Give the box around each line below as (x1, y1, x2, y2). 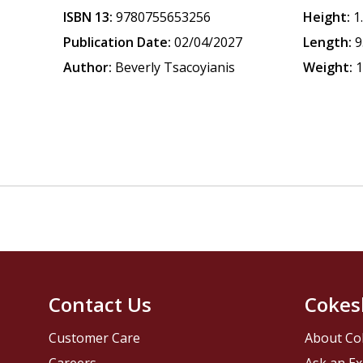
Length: (303, 33, 352, 51)
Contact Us (49, 291, 152, 318)
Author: (63, 58, 113, 76)
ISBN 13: (63, 8, 113, 26)
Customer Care (49, 329, 141, 348)
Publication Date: (63, 33, 172, 51)
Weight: (303, 58, 353, 76)
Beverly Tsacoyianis (115, 58, 236, 76)
